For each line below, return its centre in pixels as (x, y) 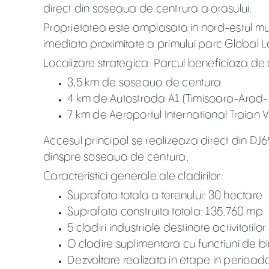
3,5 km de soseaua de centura (144, 83)
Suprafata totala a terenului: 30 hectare (165, 195)
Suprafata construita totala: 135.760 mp (165, 212)
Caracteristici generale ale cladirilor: (133, 176)
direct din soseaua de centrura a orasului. (148, 9)
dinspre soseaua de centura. (116, 157)
